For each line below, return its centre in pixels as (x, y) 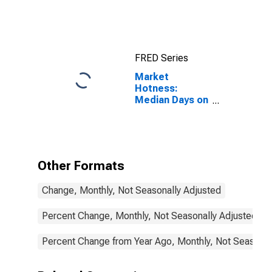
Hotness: (156, 88)
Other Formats (81, 166)
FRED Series (161, 58)
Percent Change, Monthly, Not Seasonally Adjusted (149, 216)
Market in (157, 111)
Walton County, (170, 123)
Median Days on (172, 100)
